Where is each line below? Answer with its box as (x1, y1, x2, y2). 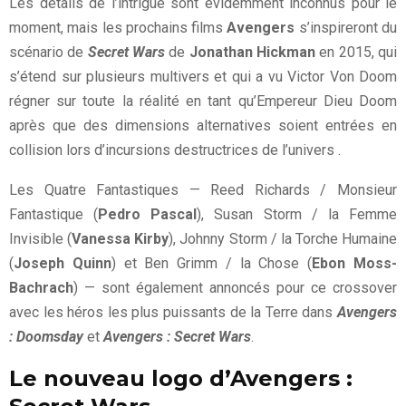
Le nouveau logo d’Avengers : (9, 365, 353, 392)
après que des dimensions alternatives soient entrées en (9, 117, 397, 135)
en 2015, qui (315, 43, 398, 62)
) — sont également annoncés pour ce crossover (73, 279, 397, 297)
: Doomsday (9, 328, 83, 346)
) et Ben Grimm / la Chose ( (111, 255, 313, 273)
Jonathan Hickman (188, 43, 316, 62)
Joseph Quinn (14, 255, 111, 273)
